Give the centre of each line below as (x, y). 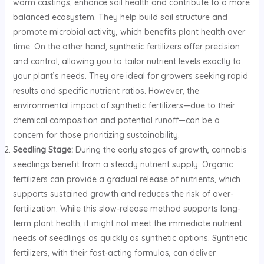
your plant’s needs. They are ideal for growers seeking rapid (130, 76)
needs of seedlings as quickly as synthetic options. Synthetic (130, 238)
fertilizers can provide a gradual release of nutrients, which (126, 179)
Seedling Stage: (43, 149)
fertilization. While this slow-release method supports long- (126, 208)
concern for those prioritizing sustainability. (96, 135)
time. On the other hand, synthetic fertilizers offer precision (126, 46)
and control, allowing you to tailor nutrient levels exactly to (127, 61)
